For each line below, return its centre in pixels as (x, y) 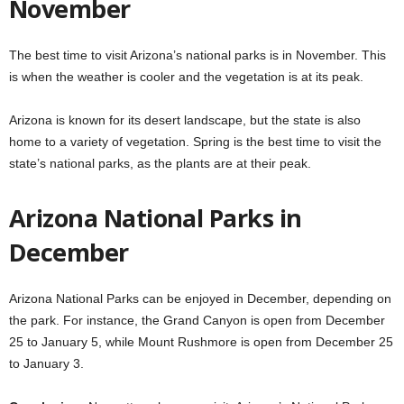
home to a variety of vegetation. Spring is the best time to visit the (195, 141)
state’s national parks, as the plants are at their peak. (160, 163)
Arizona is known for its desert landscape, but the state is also (185, 119)
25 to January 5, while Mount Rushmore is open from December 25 (201, 341)
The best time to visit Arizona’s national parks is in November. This (197, 55)
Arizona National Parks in (156, 217)
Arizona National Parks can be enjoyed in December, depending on (200, 298)
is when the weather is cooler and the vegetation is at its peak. (186, 76)
